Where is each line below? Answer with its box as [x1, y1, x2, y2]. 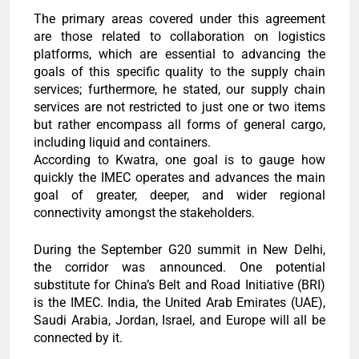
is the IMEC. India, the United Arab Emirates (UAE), [34, 295, 325, 311]
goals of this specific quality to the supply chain [34, 64, 325, 80]
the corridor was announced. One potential [34, 260, 325, 276]
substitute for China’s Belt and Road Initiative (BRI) [34, 277, 325, 293]
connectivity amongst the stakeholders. [34, 205, 255, 221]
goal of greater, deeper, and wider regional [34, 188, 325, 204]
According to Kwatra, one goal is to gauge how [34, 152, 325, 168]
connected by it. [34, 330, 123, 346]
